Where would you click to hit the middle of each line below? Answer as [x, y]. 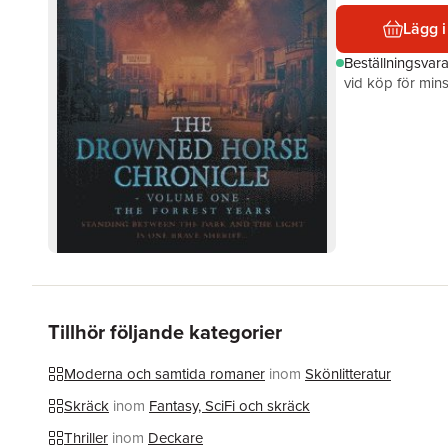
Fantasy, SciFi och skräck [229, 406]
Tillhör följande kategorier [165, 332]
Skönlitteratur [348, 374]
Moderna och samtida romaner [164, 374]
